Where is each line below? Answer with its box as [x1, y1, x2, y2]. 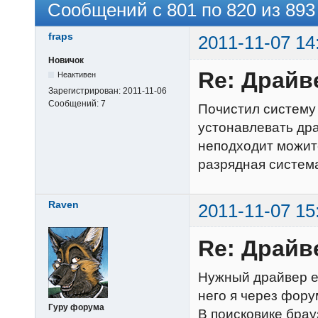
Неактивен [57, 70, 97, 79]
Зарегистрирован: [48, 85, 123, 96]
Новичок [48, 55, 84, 65]
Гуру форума [48, 302, 104, 313]
